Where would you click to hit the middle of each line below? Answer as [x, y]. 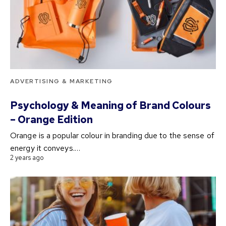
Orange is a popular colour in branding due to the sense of [112, 136]
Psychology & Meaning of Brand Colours [110, 106]
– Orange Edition [52, 120]
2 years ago [27, 158]
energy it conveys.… [45, 148]
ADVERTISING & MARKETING [62, 81]
